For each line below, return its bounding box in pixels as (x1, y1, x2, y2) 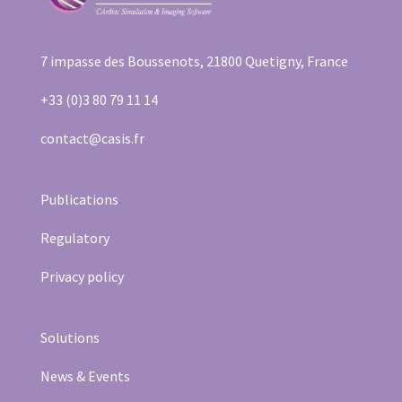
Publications (39, 190, 118, 209)
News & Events (39, 367, 130, 386)
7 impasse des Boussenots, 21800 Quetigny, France (39, 52, 348, 70)
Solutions (39, 328, 100, 347)
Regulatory (39, 229, 109, 248)
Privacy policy (39, 267, 124, 286)
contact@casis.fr (39, 129, 144, 147)
